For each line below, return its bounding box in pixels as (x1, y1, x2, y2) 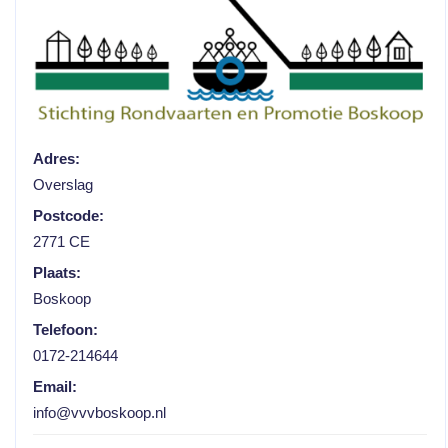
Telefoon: (33, 321, 99, 338)
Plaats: (33, 264, 82, 281)
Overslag (33, 176, 94, 193)
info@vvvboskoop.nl (33, 404, 167, 421)
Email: (33, 378, 78, 395)
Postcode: (33, 207, 105, 224)
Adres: (33, 150, 81, 167)
